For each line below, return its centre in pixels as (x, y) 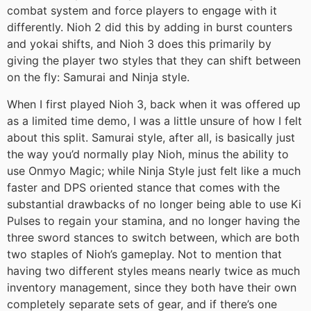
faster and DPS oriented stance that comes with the (143, 187)
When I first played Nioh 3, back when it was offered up (154, 104)
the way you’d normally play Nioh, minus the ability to (148, 154)
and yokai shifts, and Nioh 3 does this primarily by (139, 44)
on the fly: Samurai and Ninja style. (98, 77)
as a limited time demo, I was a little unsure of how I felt (154, 120)
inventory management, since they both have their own (152, 287)
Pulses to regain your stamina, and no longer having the (153, 220)
